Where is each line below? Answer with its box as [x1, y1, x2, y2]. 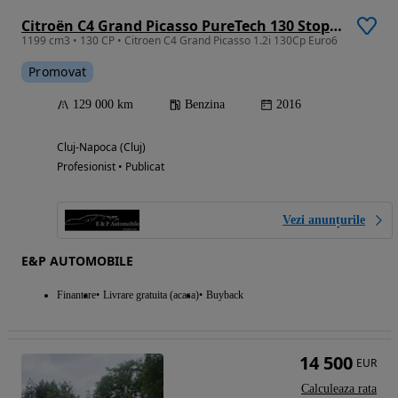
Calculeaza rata [301, 381, 377, 395]
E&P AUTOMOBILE [21, 251, 133, 269]
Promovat [28, 62, 87, 80]
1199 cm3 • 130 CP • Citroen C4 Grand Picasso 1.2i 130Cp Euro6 [21, 32, 338, 48]
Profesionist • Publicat [57, 158, 164, 174]
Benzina [185, 97, 225, 111]
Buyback [206, 288, 243, 301]
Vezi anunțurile [283, 212, 365, 227]
